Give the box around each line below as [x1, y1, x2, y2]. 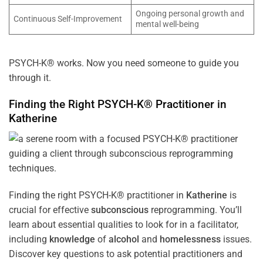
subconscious [91, 204, 149, 215]
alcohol [109, 233, 139, 245]
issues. [221, 233, 252, 245]
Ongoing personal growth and [136, 8, 245, 19]
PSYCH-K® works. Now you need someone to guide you [9, 58, 239, 69]
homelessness [160, 233, 221, 245]
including [9, 233, 49, 245]
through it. [9, 72, 51, 84]
